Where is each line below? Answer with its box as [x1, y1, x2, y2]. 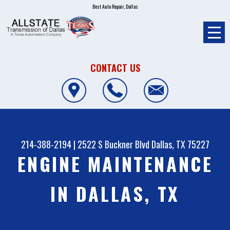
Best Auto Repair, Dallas [92, 3, 138, 10]
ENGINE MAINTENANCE [17, 150, 213, 178]
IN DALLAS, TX [50, 180, 180, 207]
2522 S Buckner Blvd [77, 138, 149, 151]
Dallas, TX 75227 [151, 138, 209, 151]
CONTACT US [90, 61, 140, 74]
